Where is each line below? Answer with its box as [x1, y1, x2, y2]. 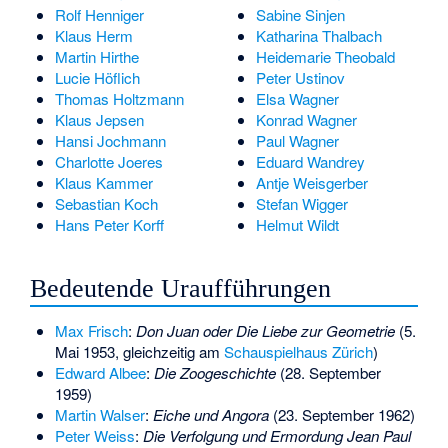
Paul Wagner [255, 129, 339, 151]
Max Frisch [54, 320, 128, 342]
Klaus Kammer [54, 171, 153, 193]
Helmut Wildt [255, 213, 339, 235]
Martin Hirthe [54, 45, 139, 67]
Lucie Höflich [54, 66, 140, 88]
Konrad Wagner [255, 108, 357, 130]
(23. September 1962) [268, 404, 415, 426]
